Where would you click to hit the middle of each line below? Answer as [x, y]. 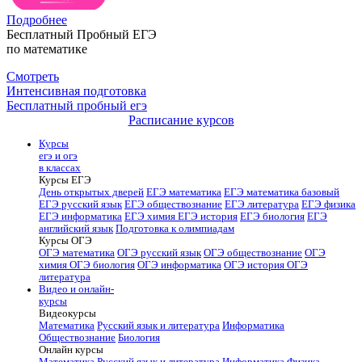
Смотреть [33, 77]
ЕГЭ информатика [80, 217]
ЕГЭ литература [262, 205]
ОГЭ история [255, 265]
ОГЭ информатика [179, 265]
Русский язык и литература [158, 326]
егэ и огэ [58, 156]
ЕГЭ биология [272, 217]
